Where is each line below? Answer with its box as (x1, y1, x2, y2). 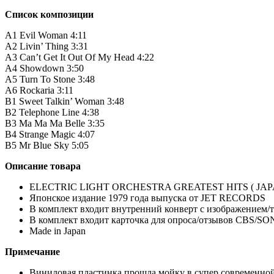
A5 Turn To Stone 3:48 (5, 74, 95, 85)
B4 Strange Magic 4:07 (5, 129, 95, 140)
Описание (5, 161, 48, 172)
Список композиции (5, 9, 94, 20)
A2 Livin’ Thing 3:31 (5, 41, 88, 52)
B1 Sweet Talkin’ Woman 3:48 (5, 96, 124, 107)
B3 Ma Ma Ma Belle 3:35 (5, 118, 105, 129)
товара (50, 161, 81, 172)
